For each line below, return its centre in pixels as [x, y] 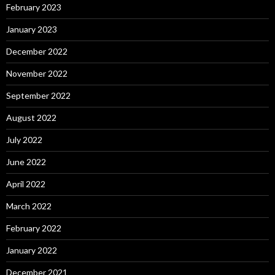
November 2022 [37, 74]
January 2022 [32, 250]
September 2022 [38, 96]
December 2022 [37, 52]
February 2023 [34, 7]
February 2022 [34, 228]
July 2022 [24, 140]
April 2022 [26, 184]
